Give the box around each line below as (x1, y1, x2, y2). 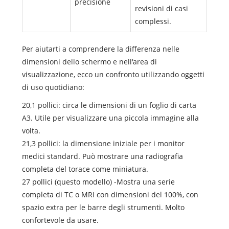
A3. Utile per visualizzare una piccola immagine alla (21, 112, 199, 123)
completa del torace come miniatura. (21, 164, 148, 174)
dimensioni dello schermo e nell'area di (21, 56, 157, 66)
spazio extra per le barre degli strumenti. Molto (21, 202, 185, 212)
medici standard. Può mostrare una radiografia (21, 151, 183, 161)
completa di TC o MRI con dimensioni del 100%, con (21, 189, 198, 199)
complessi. (134, 16, 171, 26)
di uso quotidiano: (21, 82, 84, 92)
